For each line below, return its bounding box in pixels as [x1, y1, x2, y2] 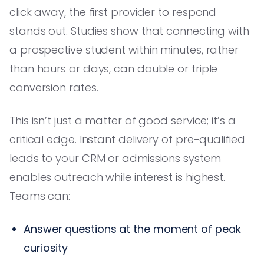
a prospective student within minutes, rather [9, 42, 239, 57]
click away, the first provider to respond [9, 4, 217, 19]
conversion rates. [9, 80, 98, 95]
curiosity [24, 240, 68, 255]
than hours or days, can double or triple [9, 61, 218, 76]
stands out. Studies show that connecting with [9, 23, 249, 38]
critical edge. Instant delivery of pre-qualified [9, 131, 245, 147]
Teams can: [9, 188, 71, 203]
